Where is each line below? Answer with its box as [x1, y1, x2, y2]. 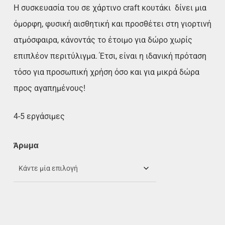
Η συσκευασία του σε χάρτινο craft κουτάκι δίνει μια [13, 3, 206, 13]
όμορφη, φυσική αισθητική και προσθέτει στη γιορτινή [13, 19, 211, 29]
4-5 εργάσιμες [13, 111, 65, 122]
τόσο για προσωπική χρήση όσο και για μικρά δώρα [13, 67, 199, 77]
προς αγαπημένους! [13, 83, 85, 93]
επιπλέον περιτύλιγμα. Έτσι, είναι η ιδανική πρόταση [13, 51, 206, 61]
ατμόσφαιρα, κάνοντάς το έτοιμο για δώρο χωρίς [13, 35, 192, 45]
